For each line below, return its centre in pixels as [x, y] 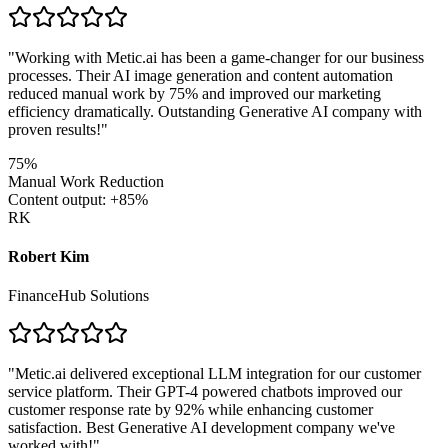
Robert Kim [48, 256]
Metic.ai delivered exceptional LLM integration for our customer [218, 374]
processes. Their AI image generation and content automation [200, 75]
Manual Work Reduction [86, 181]
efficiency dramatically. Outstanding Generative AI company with [215, 111]
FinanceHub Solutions [78, 296]
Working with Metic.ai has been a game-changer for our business [219, 57]
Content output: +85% [78, 199]
